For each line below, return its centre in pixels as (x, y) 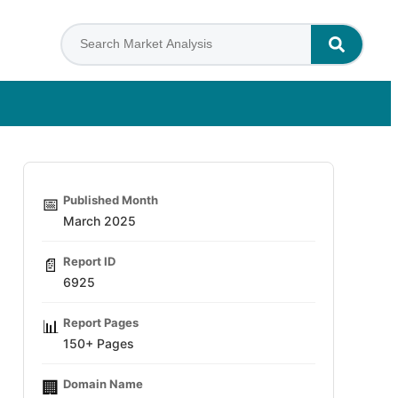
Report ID (89, 261)
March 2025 (99, 221)
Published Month (111, 200)
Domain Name (103, 384)
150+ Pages (99, 343)
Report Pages (101, 322)
